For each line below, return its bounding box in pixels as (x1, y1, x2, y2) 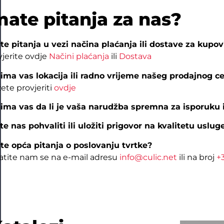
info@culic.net (119, 152, 177, 162)
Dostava (119, 51, 152, 61)
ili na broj (177, 152, 217, 162)
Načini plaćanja (49, 51, 109, 61)
